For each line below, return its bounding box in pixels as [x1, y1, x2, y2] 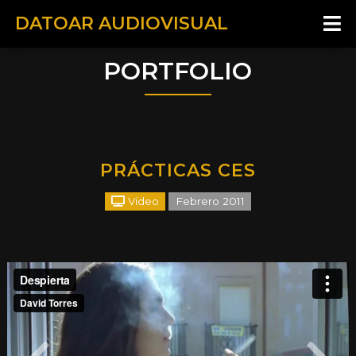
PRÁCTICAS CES [99, 160, 256, 181]
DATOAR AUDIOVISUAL [14, 13, 228, 34]
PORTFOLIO [103, 56, 253, 86]
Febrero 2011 [175, 195, 245, 207]
